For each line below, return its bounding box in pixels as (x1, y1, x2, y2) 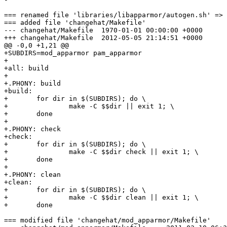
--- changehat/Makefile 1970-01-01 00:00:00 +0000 (4, 26, 93, 34)
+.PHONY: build (4, 80, 61, 88)
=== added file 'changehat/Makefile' (4, 19, 146, 27)
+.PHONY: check (4, 125, 61, 133)
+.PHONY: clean (4, 171, 61, 179)
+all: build (4, 64, 49, 72)
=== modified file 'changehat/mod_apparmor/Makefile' (4, 216, 211, 224)
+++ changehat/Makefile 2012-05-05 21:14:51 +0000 (4, 34, 93, 42)
